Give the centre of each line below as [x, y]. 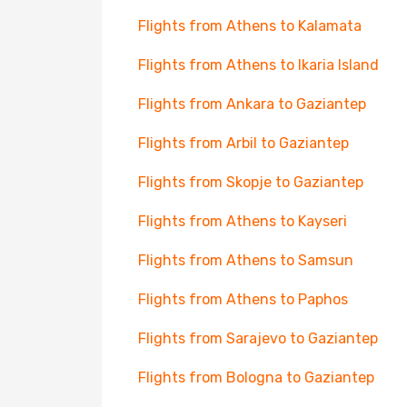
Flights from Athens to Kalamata [250, 26]
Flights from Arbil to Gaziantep [243, 143]
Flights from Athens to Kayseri [243, 221]
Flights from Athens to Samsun [246, 260]
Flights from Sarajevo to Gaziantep [258, 338]
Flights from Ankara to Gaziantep [252, 104]
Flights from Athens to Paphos [243, 299]
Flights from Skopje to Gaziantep [251, 182]
